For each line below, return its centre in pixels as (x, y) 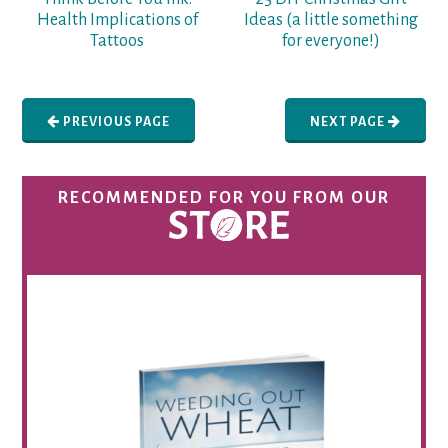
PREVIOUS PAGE (115, 121)
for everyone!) (330, 41)
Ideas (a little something (330, 20)
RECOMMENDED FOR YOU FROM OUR (224, 197)
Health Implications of (117, 20)
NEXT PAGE (348, 121)
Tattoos (117, 41)
